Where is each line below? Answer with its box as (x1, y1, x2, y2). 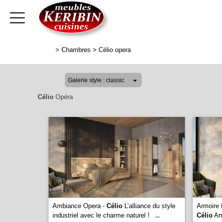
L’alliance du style (122, 202, 175, 210)
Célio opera (99, 46, 131, 54)
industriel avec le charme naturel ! (53, 212, 150, 219)
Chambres (61, 46, 91, 54)
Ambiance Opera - (53, 202, 107, 210)
